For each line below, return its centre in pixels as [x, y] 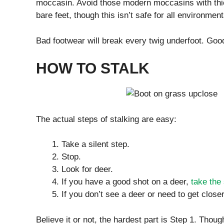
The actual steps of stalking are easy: [106, 119]
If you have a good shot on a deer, [126, 182]
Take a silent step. [95, 144]
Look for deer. [87, 169]
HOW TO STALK [93, 68]
